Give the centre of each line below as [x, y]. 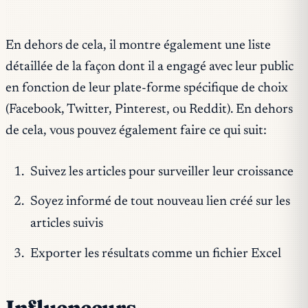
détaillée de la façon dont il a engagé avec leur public [150, 67]
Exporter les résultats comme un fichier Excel [155, 254]
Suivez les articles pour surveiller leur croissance [162, 172]
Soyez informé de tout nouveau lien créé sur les [160, 202]
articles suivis [66, 224]
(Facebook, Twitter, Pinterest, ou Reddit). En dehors [149, 109]
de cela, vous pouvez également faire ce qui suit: [136, 131]
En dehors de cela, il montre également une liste [138, 45]
